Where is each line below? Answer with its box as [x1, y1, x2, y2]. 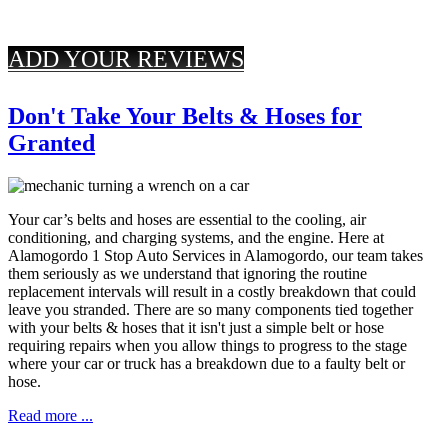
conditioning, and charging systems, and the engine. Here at [8, 228, 384, 246]
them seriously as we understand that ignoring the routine [8, 264, 367, 282]
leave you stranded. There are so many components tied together [8, 300, 413, 318]
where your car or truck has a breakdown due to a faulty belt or [8, 354, 405, 372]
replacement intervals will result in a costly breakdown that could [8, 282, 416, 300]
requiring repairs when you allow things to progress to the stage [8, 336, 407, 354]
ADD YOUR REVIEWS [8, 45, 244, 72]
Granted [8, 129, 95, 156]
